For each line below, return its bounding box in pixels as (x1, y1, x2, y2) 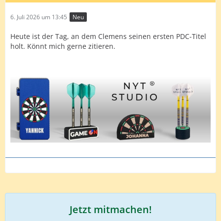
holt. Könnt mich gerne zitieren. (10, 41, 115, 51)
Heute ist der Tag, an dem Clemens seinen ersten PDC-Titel (10, 32, 206, 41)
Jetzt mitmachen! (69, 203, 152, 217)
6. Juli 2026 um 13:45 (10, 12, 67, 21)
